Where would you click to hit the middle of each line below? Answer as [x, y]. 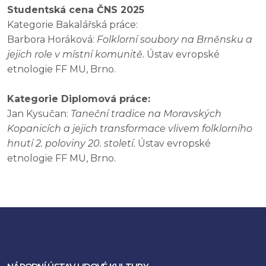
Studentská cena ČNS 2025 [76, 10]
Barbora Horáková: [52, 40]
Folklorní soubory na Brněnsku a [175, 40]
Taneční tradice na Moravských [146, 114]
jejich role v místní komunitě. [76, 55]
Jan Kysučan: [39, 114]
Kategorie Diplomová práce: [79, 99]
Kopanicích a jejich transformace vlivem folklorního [130, 129]
